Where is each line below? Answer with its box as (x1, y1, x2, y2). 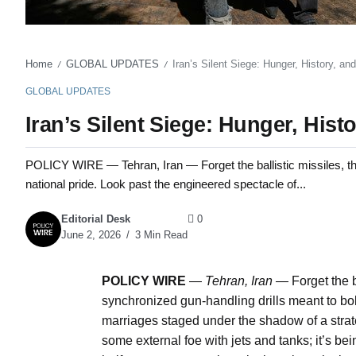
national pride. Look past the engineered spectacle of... (25, 176, 306, 191)
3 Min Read (132, 229, 188, 242)
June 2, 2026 (61, 229, 121, 242)
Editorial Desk (61, 213, 130, 226)
